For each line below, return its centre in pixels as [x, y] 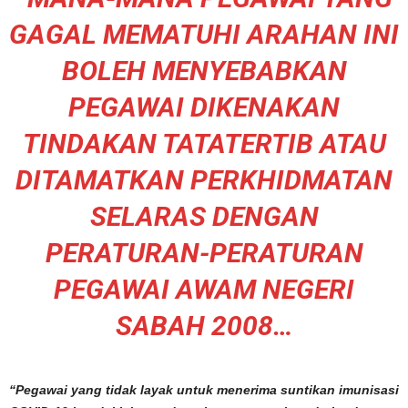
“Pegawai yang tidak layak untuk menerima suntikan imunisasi [204, 390]
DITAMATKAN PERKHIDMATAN [204, 180]
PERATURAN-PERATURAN [204, 253]
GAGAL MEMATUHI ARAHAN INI [204, 34]
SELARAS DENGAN [204, 216]
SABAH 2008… [204, 326]
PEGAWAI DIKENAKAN [204, 107]
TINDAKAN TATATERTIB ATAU [204, 143]
